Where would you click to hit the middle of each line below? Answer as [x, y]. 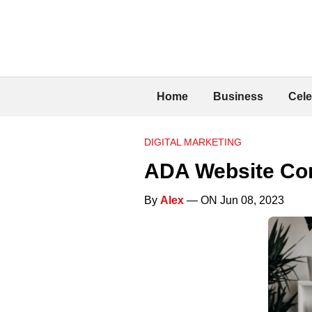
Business [238, 96]
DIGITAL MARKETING [193, 142]
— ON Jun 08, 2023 [234, 200]
